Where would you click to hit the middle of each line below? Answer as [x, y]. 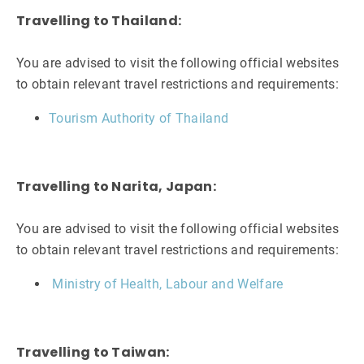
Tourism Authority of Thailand [139, 119]
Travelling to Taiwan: [93, 353]
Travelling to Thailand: [99, 21]
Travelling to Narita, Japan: [116, 187]
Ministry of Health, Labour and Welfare [168, 284]
